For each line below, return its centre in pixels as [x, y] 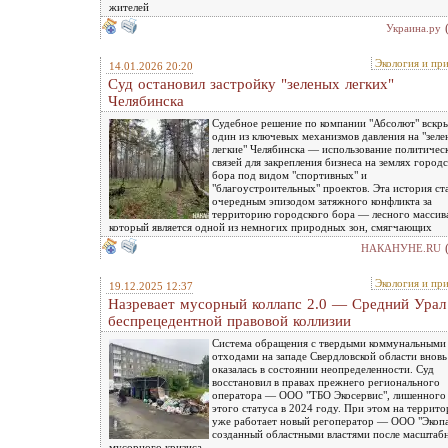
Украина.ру [413, 27]
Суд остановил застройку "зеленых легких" [251, 83]
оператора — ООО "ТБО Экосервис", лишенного [329, 394]
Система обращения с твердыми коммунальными [329, 342]
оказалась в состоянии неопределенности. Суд [323, 368]
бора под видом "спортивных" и [289, 174]
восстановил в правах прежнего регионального [326, 381]
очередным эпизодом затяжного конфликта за [322, 200]
